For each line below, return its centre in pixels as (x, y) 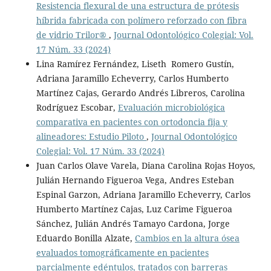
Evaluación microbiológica (171, 108)
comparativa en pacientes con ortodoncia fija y (132, 122)
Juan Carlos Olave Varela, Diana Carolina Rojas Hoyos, (145, 166)
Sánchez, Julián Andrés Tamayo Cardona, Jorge (133, 224)
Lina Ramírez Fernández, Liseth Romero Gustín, (135, 64)
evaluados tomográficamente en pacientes (122, 253)
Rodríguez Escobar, (77, 108)
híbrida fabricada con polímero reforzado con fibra (141, 21)
